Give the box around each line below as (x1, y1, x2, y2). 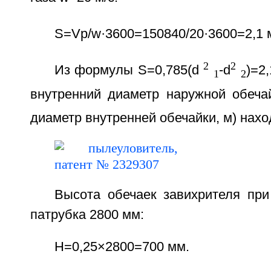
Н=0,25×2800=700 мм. (54, 239, 189, 254)
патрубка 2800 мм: (30, 207, 144, 222)
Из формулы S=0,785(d (54, 63, 200, 78)
